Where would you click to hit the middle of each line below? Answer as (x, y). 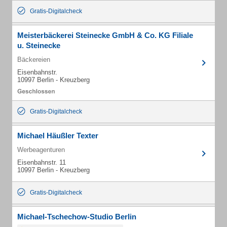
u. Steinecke (39, 45)
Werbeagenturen (41, 150)
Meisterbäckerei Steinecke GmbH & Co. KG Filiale (105, 35)
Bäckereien (34, 60)
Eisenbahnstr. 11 (42, 162)
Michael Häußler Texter (58, 136)
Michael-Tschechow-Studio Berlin (77, 217)
